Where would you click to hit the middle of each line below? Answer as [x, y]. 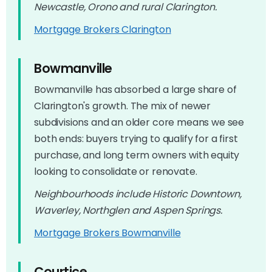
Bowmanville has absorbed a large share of [135, 89]
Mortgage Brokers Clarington [103, 29]
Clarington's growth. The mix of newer [123, 106]
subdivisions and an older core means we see [139, 122]
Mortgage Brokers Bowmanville [107, 233]
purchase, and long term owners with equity [137, 155]
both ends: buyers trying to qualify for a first [136, 138]
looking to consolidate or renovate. [116, 171]
